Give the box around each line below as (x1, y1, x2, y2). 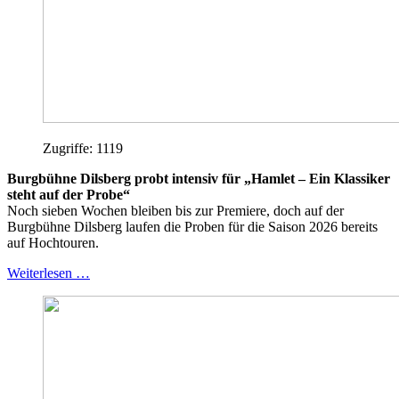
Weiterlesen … (7, 265, 90, 281)
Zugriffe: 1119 (43, 140, 123, 156)
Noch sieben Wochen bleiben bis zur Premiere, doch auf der (7, 202, 344, 218)
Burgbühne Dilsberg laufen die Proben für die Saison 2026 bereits (7, 218, 378, 234)
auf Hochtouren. (7, 234, 99, 250)
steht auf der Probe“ (7, 186, 130, 202)
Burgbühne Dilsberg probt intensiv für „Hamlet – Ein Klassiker (7, 170, 390, 186)
